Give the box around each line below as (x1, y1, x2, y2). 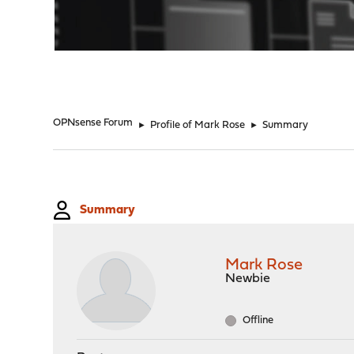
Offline (240, 315, 274, 326)
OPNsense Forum (53, 118, 134, 128)
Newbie (225, 273, 271, 285)
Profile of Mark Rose (150, 120, 246, 130)
